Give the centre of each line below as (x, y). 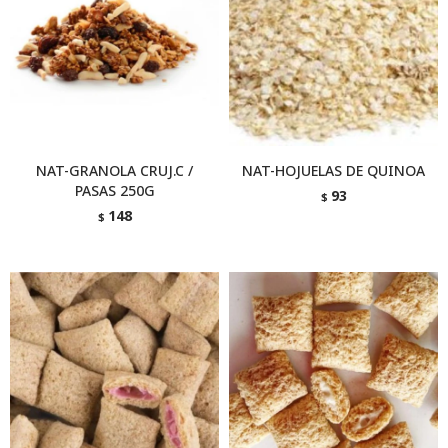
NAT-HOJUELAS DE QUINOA (333, 170)
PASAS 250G (114, 190)
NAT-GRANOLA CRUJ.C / (114, 170)
